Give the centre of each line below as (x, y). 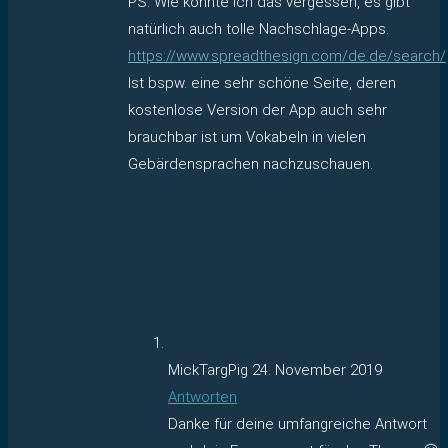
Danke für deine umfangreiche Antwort (297, 423)
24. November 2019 (317, 369)
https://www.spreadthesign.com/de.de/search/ (287, 55)
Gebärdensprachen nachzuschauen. (250, 163)
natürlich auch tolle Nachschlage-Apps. (258, 28)
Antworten (202, 396)
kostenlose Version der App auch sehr (257, 109)
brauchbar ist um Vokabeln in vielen (247, 136)
